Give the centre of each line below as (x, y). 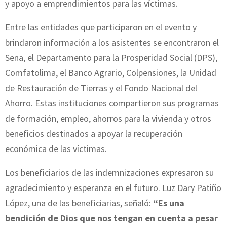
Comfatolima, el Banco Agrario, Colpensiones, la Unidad (111, 72)
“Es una (168, 203)
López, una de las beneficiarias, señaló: (78, 203)
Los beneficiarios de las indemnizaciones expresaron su (109, 172)
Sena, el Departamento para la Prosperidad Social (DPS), (111, 57)
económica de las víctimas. (56, 148)
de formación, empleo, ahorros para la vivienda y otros (108, 118)
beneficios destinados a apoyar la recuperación (94, 133)
